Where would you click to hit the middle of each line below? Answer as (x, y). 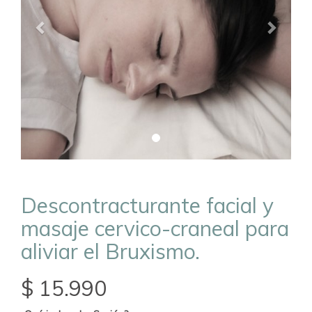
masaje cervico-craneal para (155, 229)
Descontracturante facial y (147, 206)
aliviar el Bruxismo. (110, 252)
